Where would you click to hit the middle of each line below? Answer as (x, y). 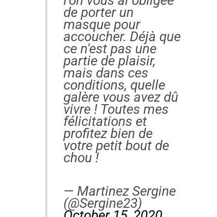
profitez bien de (108, 133)
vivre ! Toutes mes (116, 109)
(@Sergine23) (102, 203)
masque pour (101, 24)
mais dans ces (106, 73)
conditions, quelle (114, 85)
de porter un (98, 12)
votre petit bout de (116, 145)
